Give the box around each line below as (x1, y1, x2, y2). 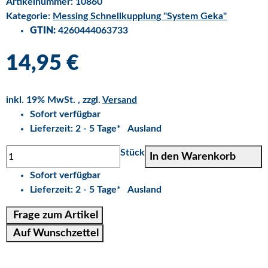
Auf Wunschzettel (13, 228, 99, 239)
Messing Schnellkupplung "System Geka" (53, 11, 227, 21)
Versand (102, 95, 137, 105)
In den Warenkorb (150, 151, 238, 162)
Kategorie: (6, 11, 53, 21)
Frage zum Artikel (13, 210, 98, 221)
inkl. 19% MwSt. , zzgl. (6, 95, 102, 105)
